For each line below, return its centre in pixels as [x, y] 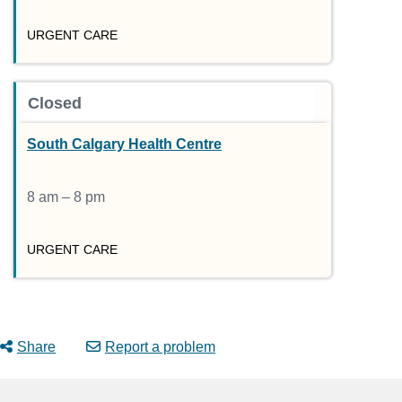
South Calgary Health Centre [124, 144]
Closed [55, 103]
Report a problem [160, 346]
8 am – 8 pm [66, 197]
